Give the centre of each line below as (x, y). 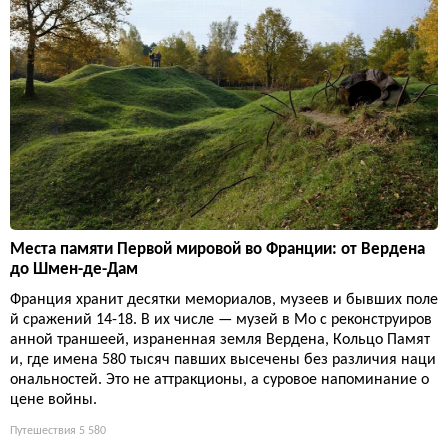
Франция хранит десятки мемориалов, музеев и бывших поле (224, 300)
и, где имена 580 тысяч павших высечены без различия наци (223, 360)
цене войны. (53, 400)
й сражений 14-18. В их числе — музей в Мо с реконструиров (221, 320)
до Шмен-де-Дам (74, 270)
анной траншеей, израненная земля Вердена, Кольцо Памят (220, 340)
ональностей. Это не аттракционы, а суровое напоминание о (219, 380)
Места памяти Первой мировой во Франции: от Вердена (217, 250)
